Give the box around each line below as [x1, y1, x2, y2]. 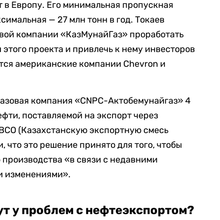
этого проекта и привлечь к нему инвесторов [1, 43, 195, 55]
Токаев [135, 14, 165, 25]
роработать [135, 28, 184, 40]
